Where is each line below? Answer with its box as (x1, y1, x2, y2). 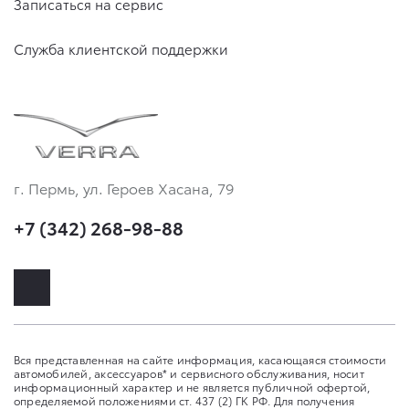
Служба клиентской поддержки (14, 38, 228, 59)
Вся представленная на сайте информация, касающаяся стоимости (14, 351, 387, 368)
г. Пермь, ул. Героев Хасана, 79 (14, 177, 234, 199)
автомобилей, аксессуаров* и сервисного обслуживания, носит (14, 365, 364, 382)
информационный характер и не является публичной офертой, (14, 379, 371, 395)
